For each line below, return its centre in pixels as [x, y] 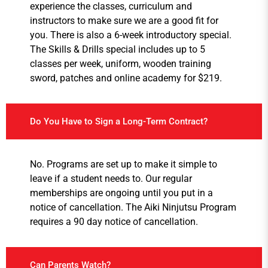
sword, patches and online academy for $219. [126, 78]
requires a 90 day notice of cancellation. [114, 222]
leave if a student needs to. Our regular [111, 179]
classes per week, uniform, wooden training [121, 64]
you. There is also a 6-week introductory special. [131, 35]
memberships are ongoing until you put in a [121, 193]
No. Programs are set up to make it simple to [124, 165]
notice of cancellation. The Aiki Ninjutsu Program [133, 208]
